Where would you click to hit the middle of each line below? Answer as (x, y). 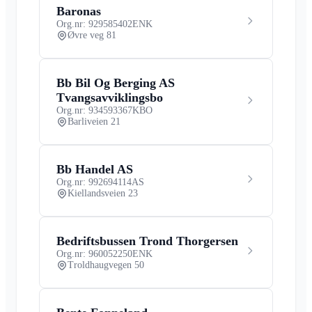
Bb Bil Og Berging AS (116, 83)
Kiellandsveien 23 (103, 193)
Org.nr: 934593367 (94, 110)
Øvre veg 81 (92, 35)
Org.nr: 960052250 (94, 253)
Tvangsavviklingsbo (110, 97)
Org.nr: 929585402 (94, 24)
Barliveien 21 (94, 121)
